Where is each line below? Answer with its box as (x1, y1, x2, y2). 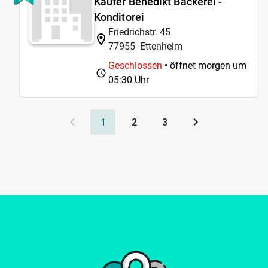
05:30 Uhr (108, 74, 149, 86)
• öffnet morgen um (162, 59, 246, 71)
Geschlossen (108, 59, 162, 71)
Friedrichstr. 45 (108, 26, 170, 38)
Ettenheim (140, 40, 182, 52)
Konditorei (94, 10, 144, 23)
